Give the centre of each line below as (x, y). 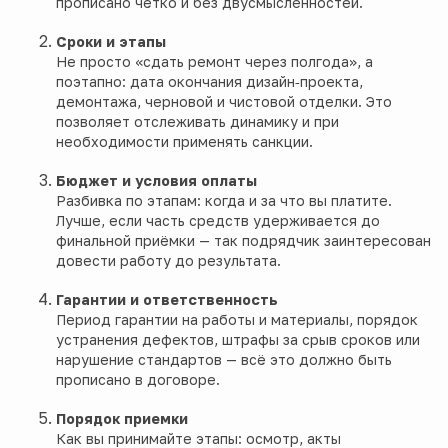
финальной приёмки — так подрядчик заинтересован (243, 241)
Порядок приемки (122, 419)
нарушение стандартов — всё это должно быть (224, 360)
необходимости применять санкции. (184, 142)
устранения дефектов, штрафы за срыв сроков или (238, 340)
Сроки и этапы (111, 42)
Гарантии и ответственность (167, 300)
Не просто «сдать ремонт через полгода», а (214, 62)
